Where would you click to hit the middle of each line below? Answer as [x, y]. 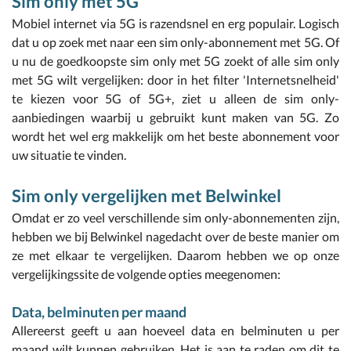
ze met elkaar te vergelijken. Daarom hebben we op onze [175, 255]
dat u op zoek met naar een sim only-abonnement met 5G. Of [175, 42]
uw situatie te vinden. [69, 155]
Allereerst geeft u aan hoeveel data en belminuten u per [175, 330]
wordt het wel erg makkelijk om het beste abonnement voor [175, 136]
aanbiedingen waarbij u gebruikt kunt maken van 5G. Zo [175, 117]
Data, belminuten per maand [99, 312]
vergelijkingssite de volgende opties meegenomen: [146, 274]
